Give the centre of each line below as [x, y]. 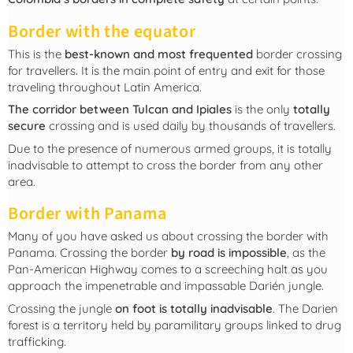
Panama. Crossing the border [89, 253]
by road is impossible [229, 253]
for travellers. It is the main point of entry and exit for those [166, 70]
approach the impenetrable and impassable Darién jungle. [166, 286]
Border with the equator [102, 31]
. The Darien [305, 308]
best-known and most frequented [159, 54]
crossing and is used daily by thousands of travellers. [191, 126]
